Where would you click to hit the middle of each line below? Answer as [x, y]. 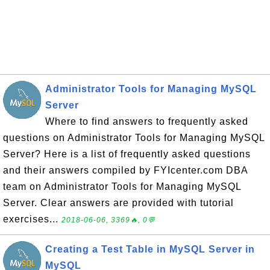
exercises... [32, 219]
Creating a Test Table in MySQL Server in [150, 249]
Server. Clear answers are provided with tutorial [118, 203]
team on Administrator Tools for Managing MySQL [122, 187]
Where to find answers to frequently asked [147, 121]
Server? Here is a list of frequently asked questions [127, 154]
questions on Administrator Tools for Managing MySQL [134, 138]
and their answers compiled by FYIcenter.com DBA [125, 170]
